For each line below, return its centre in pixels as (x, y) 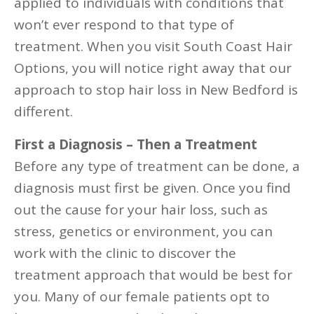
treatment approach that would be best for (153, 275)
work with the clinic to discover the (125, 253)
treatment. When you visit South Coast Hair (153, 46)
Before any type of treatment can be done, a (157, 166)
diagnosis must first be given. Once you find (152, 188)
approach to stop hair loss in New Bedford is (156, 90)
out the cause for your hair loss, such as (141, 210)
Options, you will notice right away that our (153, 68)
